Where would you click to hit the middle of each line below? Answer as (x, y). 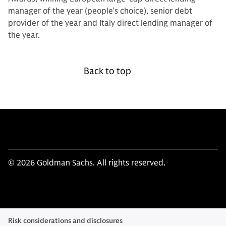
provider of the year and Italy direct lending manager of (110, 23)
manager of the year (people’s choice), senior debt (100, 11)
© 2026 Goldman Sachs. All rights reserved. (87, 163)
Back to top (107, 71)
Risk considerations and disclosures (65, 221)
